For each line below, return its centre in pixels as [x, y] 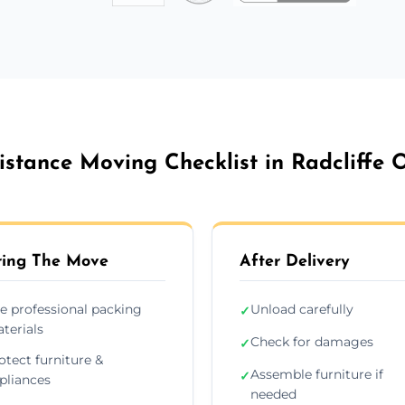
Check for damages [312, 341]
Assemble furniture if [317, 374]
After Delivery [295, 261]
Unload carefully [302, 309]
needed [273, 394]
